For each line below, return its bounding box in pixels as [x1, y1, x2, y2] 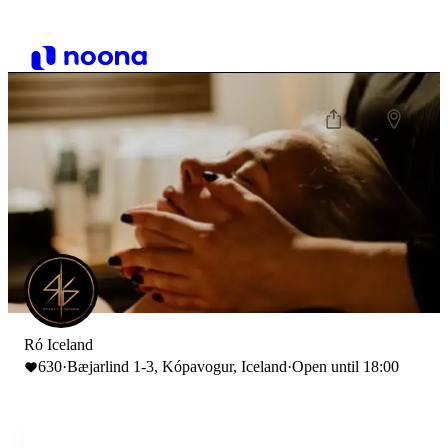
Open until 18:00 [292, 358, 399, 375]
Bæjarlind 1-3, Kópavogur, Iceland [67, 358, 287, 375]
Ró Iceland [24, 336, 93, 353]
